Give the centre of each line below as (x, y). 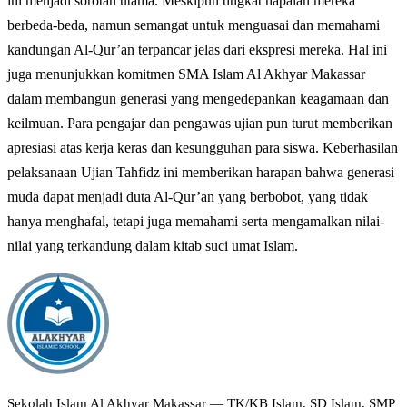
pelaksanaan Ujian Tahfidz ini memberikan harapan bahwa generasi (201, 173)
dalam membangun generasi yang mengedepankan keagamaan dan (198, 99)
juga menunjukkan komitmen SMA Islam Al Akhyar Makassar (186, 74)
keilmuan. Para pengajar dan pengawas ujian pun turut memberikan (200, 124)
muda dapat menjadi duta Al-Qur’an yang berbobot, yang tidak (188, 197)
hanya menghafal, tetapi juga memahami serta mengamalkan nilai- (196, 222)
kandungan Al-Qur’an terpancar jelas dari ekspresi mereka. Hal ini (197, 50)
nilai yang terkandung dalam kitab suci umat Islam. (153, 246)
